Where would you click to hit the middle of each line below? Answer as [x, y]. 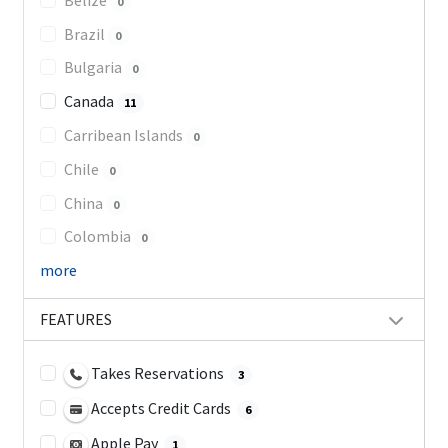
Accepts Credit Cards [160, 408]
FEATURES [75, 319]
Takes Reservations [157, 373]
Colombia [98, 236]
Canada [90, 101]
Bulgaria [94, 67]
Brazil [85, 33]
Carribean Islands [124, 135]
